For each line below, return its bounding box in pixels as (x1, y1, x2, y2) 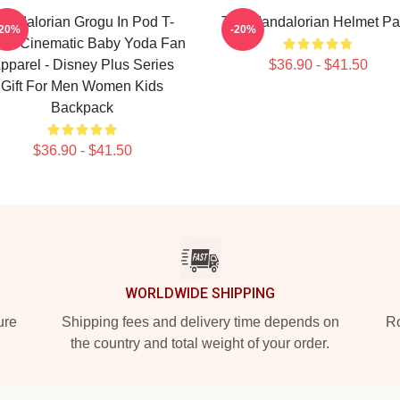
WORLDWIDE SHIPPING (125, 285, 275, 302)
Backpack (51, 100, 113, 115)
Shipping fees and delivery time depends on (61, 314, 339, 329)
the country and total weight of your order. (71, 336, 329, 351)
